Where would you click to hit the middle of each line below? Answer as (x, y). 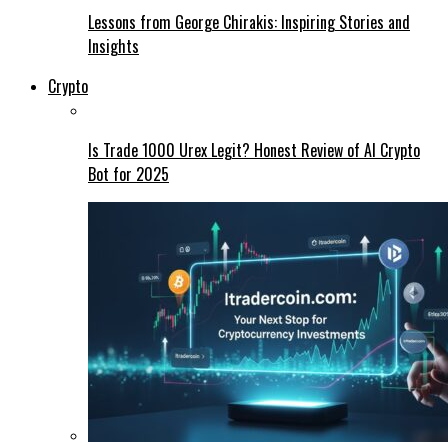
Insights (113, 45)
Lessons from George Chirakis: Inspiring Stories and (249, 21)
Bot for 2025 (128, 173)
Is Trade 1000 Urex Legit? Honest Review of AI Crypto (254, 149)
